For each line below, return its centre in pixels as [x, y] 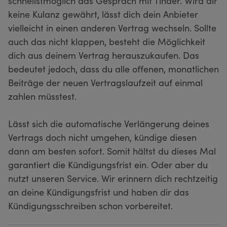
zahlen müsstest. [44, 96]
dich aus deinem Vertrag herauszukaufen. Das [104, 55]
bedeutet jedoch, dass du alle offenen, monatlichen [113, 68]
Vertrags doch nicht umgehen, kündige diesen [102, 137]
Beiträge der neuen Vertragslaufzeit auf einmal [105, 82]
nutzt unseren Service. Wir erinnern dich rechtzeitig [113, 178]
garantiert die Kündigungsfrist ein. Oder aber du [108, 164]
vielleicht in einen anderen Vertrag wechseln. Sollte [112, 27]
